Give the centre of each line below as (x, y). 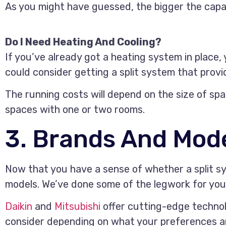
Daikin (19, 206)
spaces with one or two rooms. (75, 110)
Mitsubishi (77, 206)
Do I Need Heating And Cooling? (83, 42)
